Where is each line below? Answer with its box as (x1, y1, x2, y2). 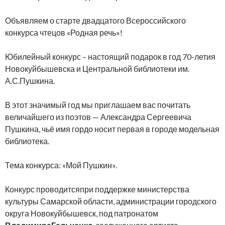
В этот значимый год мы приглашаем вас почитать (5, 99, 190, 109)
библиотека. (5, 136, 49, 146)
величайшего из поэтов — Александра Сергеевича (5, 111, 193, 122)
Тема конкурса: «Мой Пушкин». (5, 160, 117, 170)
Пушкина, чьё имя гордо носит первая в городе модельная (5, 124, 219, 134)
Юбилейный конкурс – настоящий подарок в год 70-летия (5, 51, 215, 61)
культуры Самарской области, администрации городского (5, 196, 216, 206)
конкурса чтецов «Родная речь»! (5, 27, 123, 37)
